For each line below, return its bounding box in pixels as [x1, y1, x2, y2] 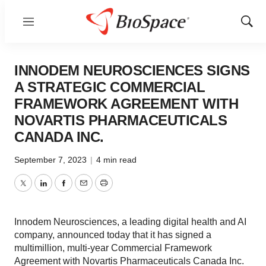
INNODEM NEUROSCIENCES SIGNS [14, 62, 250, 78]
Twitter [22, 185, 50, 195]
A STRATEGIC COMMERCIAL [14, 79, 205, 95]
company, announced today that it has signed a [14, 230, 211, 240]
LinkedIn [42, 185, 79, 195]
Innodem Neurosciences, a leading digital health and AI [14, 217, 246, 227]
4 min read [96, 155, 137, 164]
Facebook [62, 185, 105, 195]
